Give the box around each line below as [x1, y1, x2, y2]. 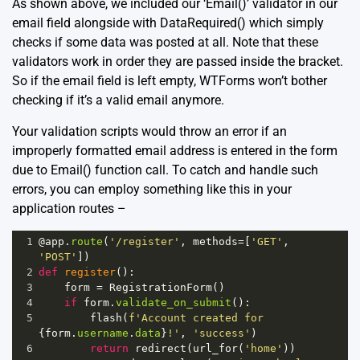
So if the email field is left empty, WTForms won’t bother [12, 72, 327, 88]
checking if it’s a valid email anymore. [12, 92, 224, 108]
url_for [193, 342, 238, 354]
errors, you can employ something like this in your [12, 181, 292, 197]
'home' [244, 342, 283, 354]
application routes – [12, 200, 126, 216]
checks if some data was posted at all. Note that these [12, 34, 318, 50]
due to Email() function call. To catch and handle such [12, 162, 318, 178]
